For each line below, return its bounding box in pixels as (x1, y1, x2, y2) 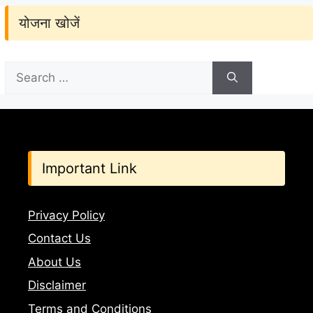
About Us (28, 254, 81, 269)
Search (4, 61, 43, 76)
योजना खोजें (19, 14, 80, 31)
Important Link (42, 159, 137, 177)
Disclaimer (28, 278, 86, 293)
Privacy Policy (28, 208, 105, 222)
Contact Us (28, 231, 91, 246)
